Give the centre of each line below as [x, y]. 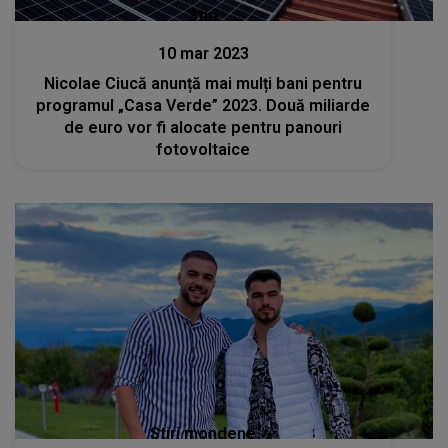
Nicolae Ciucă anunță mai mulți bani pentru [203, 84]
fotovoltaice [203, 150]
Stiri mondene [203, 433]
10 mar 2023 [203, 54]
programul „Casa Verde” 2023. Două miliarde [203, 106]
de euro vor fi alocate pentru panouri [203, 128]
